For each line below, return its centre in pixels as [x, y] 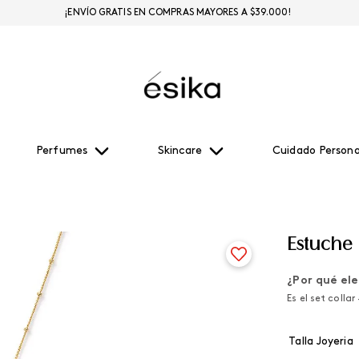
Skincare [180, 151]
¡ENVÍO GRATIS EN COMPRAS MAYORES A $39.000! [178, 13]
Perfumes [62, 151]
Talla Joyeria [321, 342]
